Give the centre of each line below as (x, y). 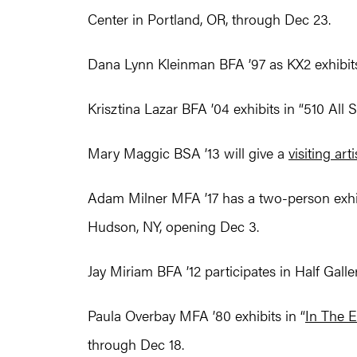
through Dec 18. (136, 344)
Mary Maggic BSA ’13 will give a (188, 153)
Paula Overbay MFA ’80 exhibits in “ (196, 316)
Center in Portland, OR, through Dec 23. (209, 19)
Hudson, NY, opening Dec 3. (173, 226)
